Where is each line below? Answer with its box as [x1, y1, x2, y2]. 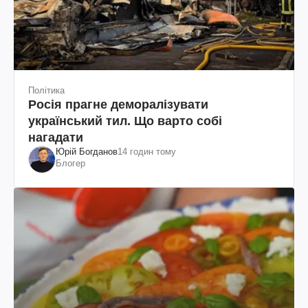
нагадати [28, 130, 83, 144]
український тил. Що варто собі [28, 113, 222, 128]
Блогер [56, 157, 85, 168]
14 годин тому [118, 146, 176, 157]
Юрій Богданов [56, 146, 118, 157]
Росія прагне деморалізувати [28, 97, 208, 111]
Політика [28, 85, 65, 96]
